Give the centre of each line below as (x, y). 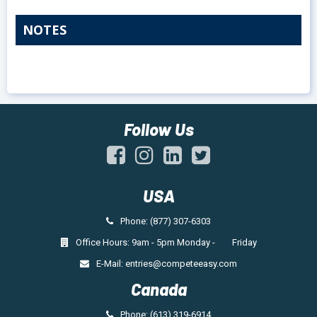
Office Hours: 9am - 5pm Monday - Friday (166, 242)
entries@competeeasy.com (181, 264)
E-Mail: (111, 264)
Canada (158, 289)
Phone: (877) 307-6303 (166, 221)
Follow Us (158, 129)
